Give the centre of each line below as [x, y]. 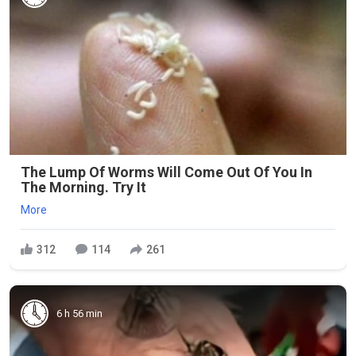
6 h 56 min [79, 313]
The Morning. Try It [83, 187]
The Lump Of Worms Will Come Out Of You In [166, 172]
